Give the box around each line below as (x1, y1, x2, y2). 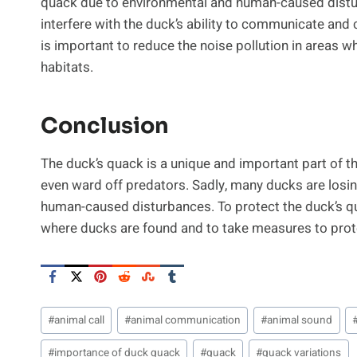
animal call (54, 312, 105, 328)
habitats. (41, 57, 93, 77)
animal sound (267, 312, 333, 328)
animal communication (131, 312, 241, 328)
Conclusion (41, 112, 169, 140)
